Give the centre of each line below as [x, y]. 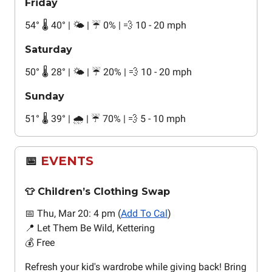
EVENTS [65, 161]
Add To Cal [144, 214]
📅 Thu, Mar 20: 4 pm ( [73, 214]
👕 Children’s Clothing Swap [97, 192]
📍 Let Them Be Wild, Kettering [90, 228]
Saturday [49, 50]
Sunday [45, 97]
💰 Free [40, 243]
